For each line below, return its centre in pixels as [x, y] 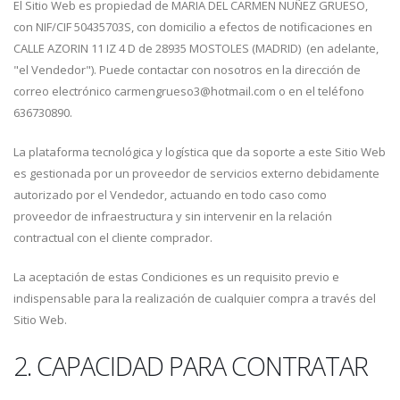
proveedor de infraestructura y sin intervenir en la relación [173, 216]
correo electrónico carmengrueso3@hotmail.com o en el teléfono [189, 91]
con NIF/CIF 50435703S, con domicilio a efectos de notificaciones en [193, 27]
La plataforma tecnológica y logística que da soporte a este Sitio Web [200, 152]
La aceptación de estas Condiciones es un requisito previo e [176, 277]
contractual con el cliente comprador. [113, 237]
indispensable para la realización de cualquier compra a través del [195, 298]
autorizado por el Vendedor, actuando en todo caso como [170, 195]
